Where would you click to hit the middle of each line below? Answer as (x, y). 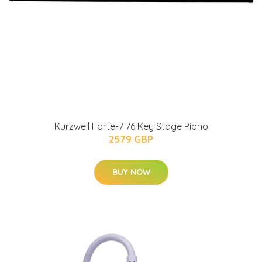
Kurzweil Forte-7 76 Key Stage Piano (131, 127)
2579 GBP (131, 139)
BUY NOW (131, 172)
